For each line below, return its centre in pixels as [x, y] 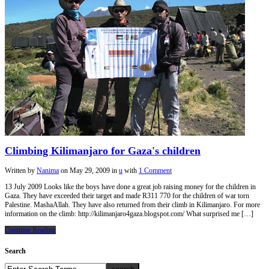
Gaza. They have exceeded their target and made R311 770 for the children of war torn [127, 196]
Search [15, 251]
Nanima [48, 171]
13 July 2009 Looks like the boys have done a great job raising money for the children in [130, 187]
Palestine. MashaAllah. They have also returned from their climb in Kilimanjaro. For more [132, 205]
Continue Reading [30, 230]
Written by [21, 171]
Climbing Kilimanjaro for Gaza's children [103, 151]
